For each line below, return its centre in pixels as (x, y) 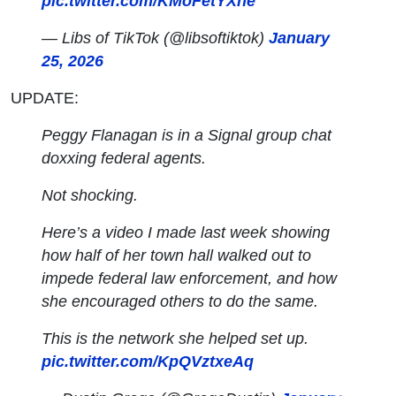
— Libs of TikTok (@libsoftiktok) (156, 38)
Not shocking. (90, 195)
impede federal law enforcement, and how (190, 278)
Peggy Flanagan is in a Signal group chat (187, 135)
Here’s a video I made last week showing (186, 232)
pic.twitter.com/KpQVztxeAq (148, 361)
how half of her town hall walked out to (177, 255)
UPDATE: (45, 98)
